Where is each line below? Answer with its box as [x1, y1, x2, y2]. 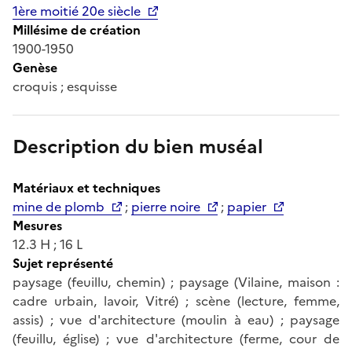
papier [227, 196, 266, 216]
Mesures [13, 215, 62, 235]
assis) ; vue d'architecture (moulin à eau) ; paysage [13, 310, 339, 329]
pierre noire [131, 196, 200, 216]
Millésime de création [13, 20, 141, 39]
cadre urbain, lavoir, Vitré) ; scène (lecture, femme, [13, 291, 339, 310]
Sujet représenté [13, 253, 113, 273]
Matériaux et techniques [13, 178, 160, 197]
